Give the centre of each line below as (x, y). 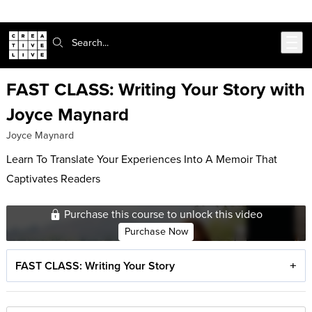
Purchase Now (156, 232)
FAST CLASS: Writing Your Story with (155, 89)
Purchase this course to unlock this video (162, 214)
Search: (63, 42)
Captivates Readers (53, 178)
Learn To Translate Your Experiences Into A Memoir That (141, 158)
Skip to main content (60, 17)
